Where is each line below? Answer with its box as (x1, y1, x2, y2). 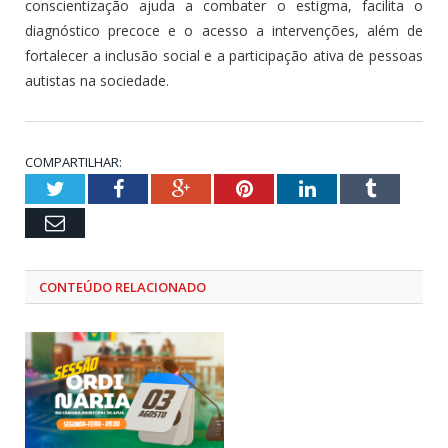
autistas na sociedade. (25, 70, 169, 90)
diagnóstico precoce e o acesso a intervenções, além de (25, 20, 423, 40)
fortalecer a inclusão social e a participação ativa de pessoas (25, 45, 423, 65)
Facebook (122, 177, 201, 198)
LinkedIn (314, 177, 389, 198)
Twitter (63, 177, 123, 198)
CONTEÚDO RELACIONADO (39, 277, 206, 296)
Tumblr (374, 177, 435, 198)
